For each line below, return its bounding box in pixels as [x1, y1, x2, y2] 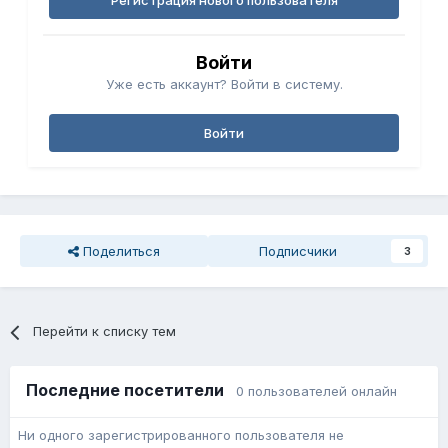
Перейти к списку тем [33, 323, 177, 340]
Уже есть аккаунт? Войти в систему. [105, 76, 343, 93]
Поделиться [79, 243, 160, 260]
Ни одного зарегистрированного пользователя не [18, 427, 344, 444]
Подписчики [259, 243, 337, 260]
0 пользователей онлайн [236, 383, 397, 400]
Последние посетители [26, 380, 236, 401]
